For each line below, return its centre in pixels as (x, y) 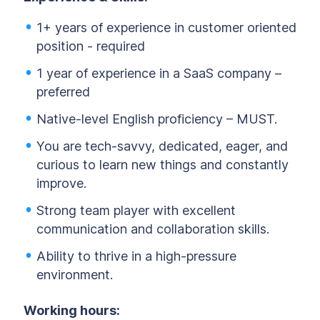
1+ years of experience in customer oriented (166, 27)
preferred (63, 92)
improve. (61, 183)
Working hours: (72, 310)
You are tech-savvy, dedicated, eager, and (162, 146)
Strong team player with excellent (136, 210)
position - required (91, 46)
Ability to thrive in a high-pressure (136, 256)
